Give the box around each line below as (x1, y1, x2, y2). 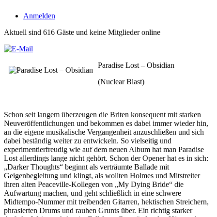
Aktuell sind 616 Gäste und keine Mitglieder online (4, 28, 160, 36)
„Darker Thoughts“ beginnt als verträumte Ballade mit (4, 163, 169, 171)
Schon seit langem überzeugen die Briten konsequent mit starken (4, 110, 201, 119)
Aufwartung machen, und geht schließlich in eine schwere (4, 189, 181, 197)
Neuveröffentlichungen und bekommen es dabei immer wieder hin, (4, 119, 208, 127)
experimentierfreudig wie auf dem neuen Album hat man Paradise (4, 145, 204, 154)
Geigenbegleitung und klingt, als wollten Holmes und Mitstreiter (4, 171, 200, 180)
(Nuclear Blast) (98, 77, 144, 86)
